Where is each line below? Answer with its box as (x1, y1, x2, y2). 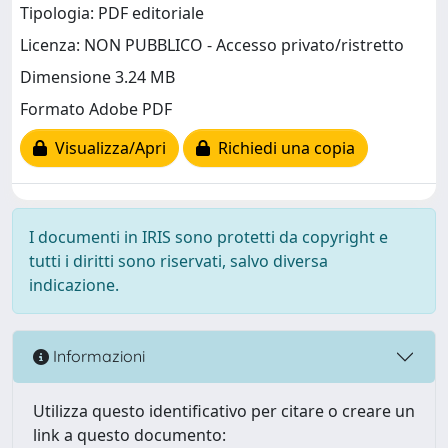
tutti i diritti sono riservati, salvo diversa (29, 249, 328, 272)
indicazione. (29, 273, 119, 296)
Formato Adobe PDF (20, 98, 172, 121)
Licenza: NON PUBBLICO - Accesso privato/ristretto (20, 34, 404, 57)
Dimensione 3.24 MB (20, 66, 175, 89)
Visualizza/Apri (47, 137, 166, 160)
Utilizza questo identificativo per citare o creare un (33, 399, 415, 422)
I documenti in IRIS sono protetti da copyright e (29, 225, 388, 248)
